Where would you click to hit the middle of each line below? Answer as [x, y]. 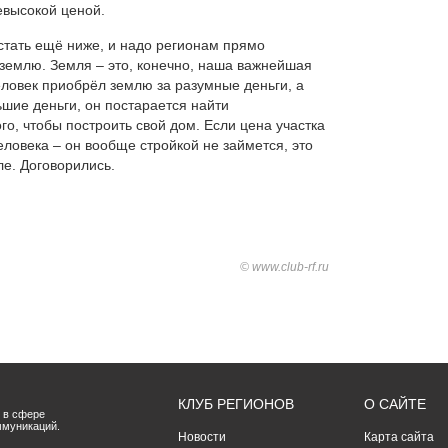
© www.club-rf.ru [284, 267]
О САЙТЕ [395, 404]
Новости [202, 437]
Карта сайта [399, 437]
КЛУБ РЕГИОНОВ [236, 404]
